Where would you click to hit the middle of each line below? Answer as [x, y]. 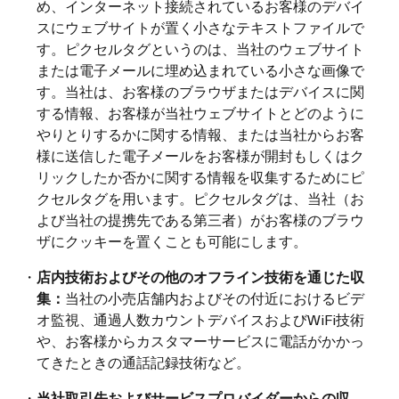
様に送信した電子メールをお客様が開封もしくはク [200, 155]
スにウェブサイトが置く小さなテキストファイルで [200, 27]
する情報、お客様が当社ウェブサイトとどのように [200, 112]
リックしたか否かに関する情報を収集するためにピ [200, 176]
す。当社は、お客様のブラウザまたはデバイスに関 [200, 91]
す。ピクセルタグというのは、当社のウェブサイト [200, 48]
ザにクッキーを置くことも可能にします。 [172, 240]
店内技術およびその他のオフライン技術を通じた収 [200, 276]
